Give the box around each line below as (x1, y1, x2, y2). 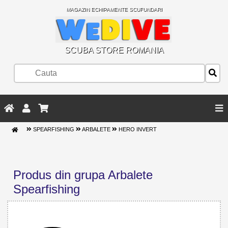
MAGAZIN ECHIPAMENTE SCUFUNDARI (66, 7, 162, 12)
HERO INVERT (117, 126, 157, 133)
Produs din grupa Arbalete (13, 168, 153, 182)
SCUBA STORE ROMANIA (64, 45, 164, 54)
